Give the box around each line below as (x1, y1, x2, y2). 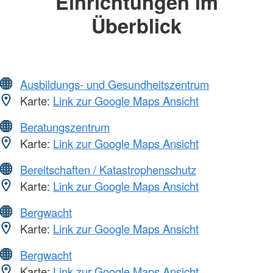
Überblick (91, 10, 182, 40)
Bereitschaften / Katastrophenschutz (20, 161, 196, 178)
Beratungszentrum (20, 119, 110, 135)
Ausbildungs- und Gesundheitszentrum (20, 76, 209, 93)
